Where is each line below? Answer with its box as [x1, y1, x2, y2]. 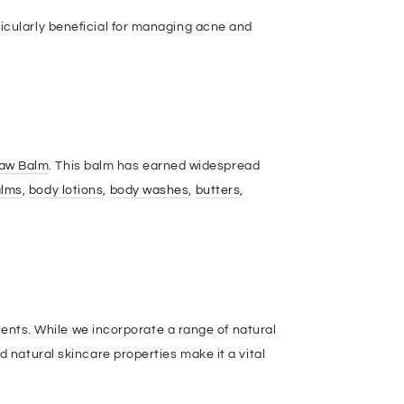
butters [195, 183, 241, 197]
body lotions [28, 183, 104, 197]
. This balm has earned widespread [49, 159, 261, 173]
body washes [109, 183, 189, 197]
